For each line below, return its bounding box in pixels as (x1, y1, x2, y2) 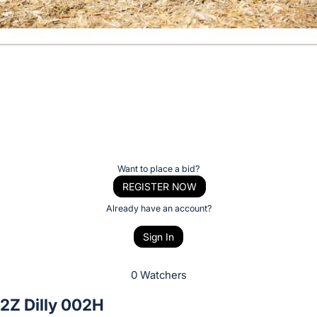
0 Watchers (130, 268, 187, 282)
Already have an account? (105, 202, 212, 214)
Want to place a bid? (117, 163, 200, 174)
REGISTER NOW (122, 180, 197, 192)
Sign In (143, 231, 174, 243)
